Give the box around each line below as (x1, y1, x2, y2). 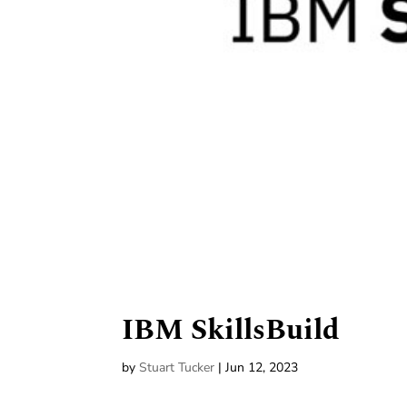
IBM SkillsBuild (122, 308, 341, 353)
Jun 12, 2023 (225, 359, 299, 377)
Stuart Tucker (139, 359, 215, 377)
